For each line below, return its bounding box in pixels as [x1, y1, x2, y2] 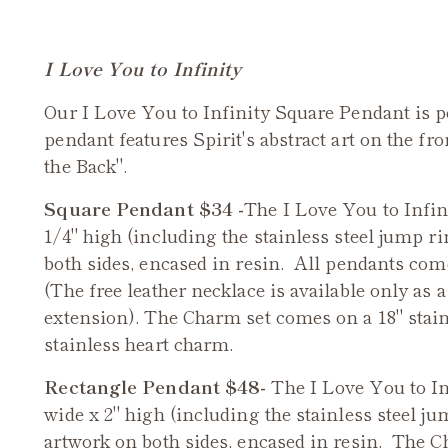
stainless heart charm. [44, 329, 234, 356]
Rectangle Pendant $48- [44, 372, 272, 399]
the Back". [44, 151, 128, 178]
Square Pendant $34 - [44, 194, 245, 221]
